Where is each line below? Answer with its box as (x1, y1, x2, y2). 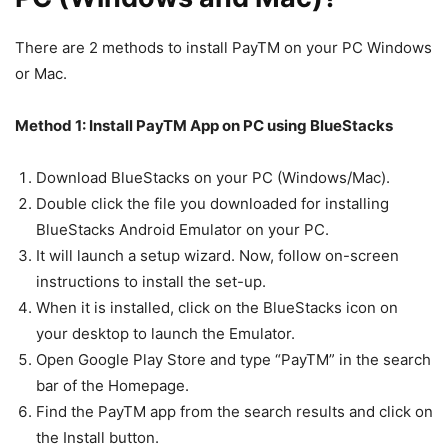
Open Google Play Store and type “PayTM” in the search (36, 350, 431, 370)
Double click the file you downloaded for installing (36, 194, 389, 214)
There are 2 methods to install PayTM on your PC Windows (15, 38, 432, 58)
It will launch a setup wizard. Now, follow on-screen (36, 246, 399, 266)
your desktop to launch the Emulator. (36, 324, 295, 344)
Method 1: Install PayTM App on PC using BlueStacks (15, 116, 393, 136)
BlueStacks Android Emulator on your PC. (36, 220, 329, 240)
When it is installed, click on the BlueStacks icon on (36, 298, 398, 318)
